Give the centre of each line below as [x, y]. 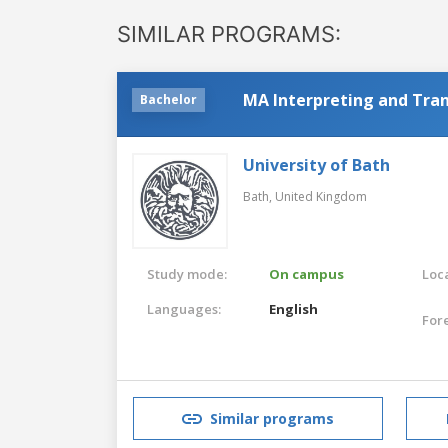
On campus [307, 273]
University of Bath [316, 164]
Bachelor [168, 99]
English [294, 308]
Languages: [184, 308]
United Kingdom [321, 196]
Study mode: [187, 273]
